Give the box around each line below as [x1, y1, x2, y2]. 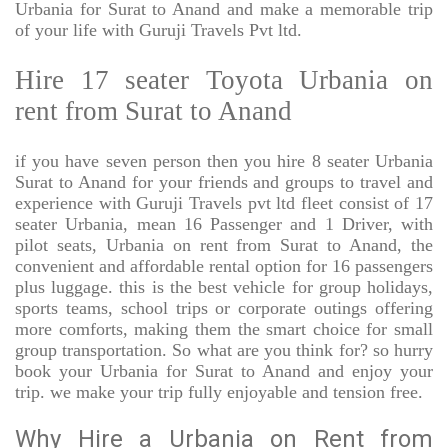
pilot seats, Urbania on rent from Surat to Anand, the [15, 235, 433, 256]
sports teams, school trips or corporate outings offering [15, 298, 433, 319]
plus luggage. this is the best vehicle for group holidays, [15, 277, 433, 298]
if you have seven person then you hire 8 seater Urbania [15, 151, 433, 172]
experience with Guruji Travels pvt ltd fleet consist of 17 [15, 193, 433, 214]
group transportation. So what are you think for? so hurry [15, 340, 433, 361]
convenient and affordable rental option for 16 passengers [15, 256, 433, 277]
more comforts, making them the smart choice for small [15, 319, 433, 340]
